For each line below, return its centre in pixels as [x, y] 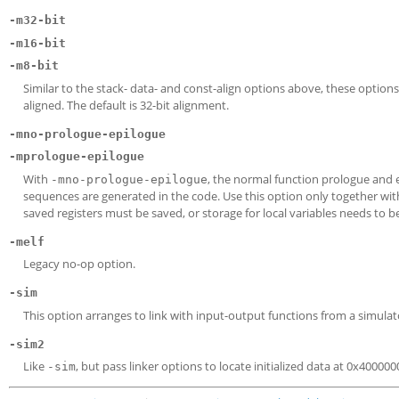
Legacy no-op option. [79, 264]
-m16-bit [37, 43]
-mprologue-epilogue [77, 156]
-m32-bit [37, 20]
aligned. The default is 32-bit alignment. [126, 105]
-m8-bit [34, 65]
